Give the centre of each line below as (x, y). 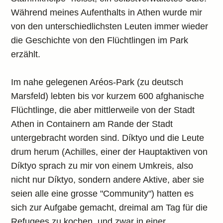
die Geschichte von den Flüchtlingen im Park (100, 40)
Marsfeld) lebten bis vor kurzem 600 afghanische (108, 96)
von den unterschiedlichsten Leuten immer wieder (110, 26)
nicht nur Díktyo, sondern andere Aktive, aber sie (108, 180)
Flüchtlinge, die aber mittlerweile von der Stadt (103, 110)
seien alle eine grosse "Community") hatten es (103, 194)
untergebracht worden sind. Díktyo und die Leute (108, 138)
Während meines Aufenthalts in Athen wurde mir (107, 12)
